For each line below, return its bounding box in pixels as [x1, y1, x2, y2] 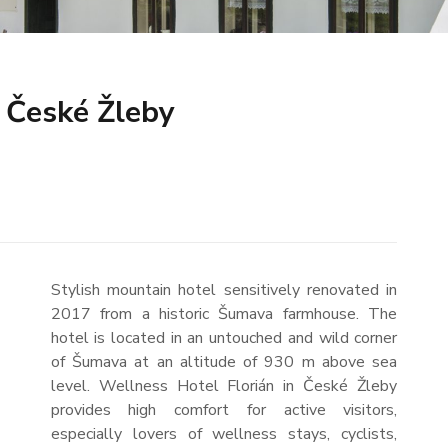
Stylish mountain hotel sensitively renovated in [50, 279, 398, 301]
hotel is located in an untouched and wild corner [50, 327, 398, 349]
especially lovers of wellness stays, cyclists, [50, 423, 398, 445]
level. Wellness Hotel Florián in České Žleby [50, 375, 398, 397]
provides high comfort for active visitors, [50, 399, 398, 421]
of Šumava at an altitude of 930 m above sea [50, 351, 398, 373]
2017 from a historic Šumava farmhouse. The [50, 303, 398, 325]
